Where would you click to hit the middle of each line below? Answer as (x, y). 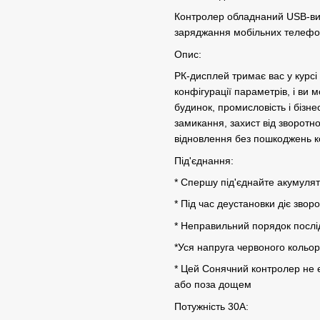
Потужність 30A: (211, 306)
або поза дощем (213, 285)
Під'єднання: (204, 160)
